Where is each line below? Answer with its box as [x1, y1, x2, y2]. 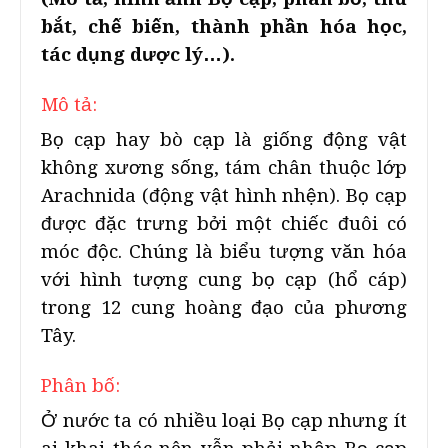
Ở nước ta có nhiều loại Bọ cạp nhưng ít [41, 410, 407, 431]
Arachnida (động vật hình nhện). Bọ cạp [41, 185, 407, 206]
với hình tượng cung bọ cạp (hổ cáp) [41, 269, 407, 290]
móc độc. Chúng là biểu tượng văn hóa [41, 241, 407, 262]
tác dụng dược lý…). [41, 44, 235, 65]
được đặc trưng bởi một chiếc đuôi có [41, 213, 407, 234]
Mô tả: [41, 94, 97, 115]
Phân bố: [41, 375, 120, 396]
